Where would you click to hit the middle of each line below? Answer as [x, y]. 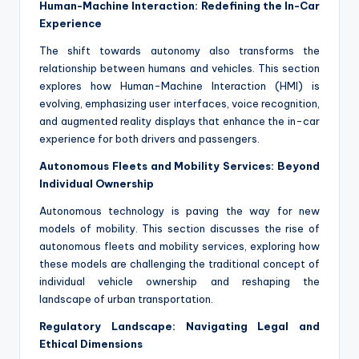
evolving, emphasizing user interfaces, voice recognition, [179, 104]
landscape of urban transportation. [126, 299]
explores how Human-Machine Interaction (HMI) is [179, 86]
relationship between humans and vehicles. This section [179, 69]
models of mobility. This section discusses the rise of [179, 229]
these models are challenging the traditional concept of [179, 264]
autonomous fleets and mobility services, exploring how [179, 246]
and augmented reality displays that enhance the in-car [179, 121]
